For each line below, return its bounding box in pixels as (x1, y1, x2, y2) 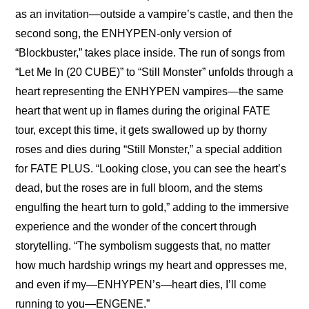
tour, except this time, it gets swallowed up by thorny (15, 124, 268, 137)
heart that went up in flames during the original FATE (15, 105, 271, 117)
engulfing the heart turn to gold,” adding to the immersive (15, 201, 290, 214)
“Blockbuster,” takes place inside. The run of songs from (15, 47, 286, 59)
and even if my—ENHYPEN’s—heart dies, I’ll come (15, 279, 267, 291)
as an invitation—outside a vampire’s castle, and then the (15, 8, 294, 21)
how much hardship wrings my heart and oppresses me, (15, 259, 288, 272)
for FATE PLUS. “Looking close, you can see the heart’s (15, 163, 287, 175)
